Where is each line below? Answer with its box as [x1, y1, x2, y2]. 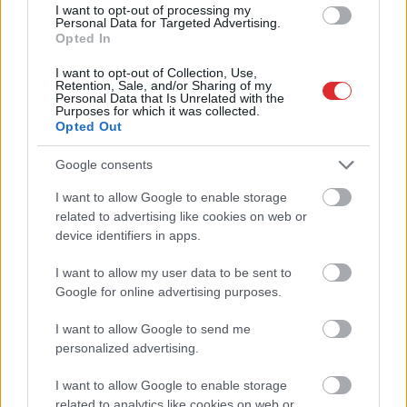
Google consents [55, 157, 153, 172]
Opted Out [55, 118, 123, 134]
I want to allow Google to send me [55, 321, 251, 336]
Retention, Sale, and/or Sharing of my [55, 77, 272, 93]
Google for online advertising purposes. [55, 283, 282, 299]
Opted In [55, 30, 112, 45]
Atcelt [127, 191, 162, 206]
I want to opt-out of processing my [55, 2, 251, 17]
